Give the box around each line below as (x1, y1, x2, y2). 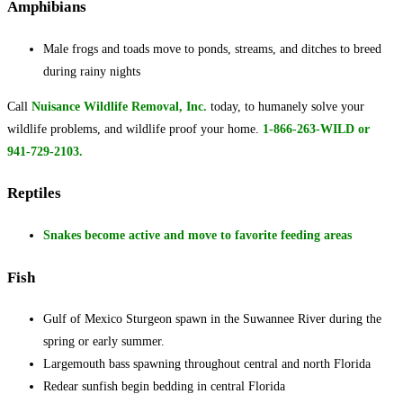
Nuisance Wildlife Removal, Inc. (31, 99, 207, 113)
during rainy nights (43, 64, 140, 78)
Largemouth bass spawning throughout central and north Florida (43, 357, 371, 372)
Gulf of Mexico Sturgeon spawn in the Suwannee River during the (43, 312, 381, 327)
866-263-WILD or (273, 121, 370, 136)
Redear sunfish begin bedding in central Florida (43, 380, 285, 394)
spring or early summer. (43, 335, 165, 349)
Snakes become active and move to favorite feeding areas (43, 228, 352, 242)
